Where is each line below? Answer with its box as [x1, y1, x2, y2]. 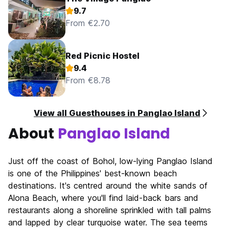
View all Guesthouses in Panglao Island [34, 108, 200, 119]
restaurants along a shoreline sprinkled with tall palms [8, 205, 211, 216]
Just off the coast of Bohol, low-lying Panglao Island [8, 156, 213, 167]
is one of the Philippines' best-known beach [8, 168, 177, 179]
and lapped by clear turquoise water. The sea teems [8, 217, 208, 228]
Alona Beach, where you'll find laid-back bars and [8, 193, 198, 203]
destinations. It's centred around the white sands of [8, 180, 208, 191]
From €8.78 [65, 75, 110, 86]
